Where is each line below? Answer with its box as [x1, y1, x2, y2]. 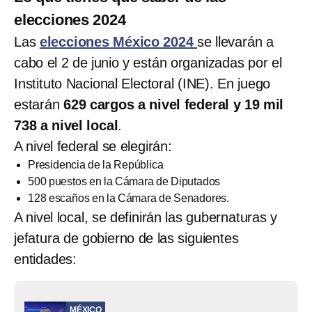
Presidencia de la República [28, 158, 164, 171]
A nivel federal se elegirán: [14, 138, 172, 154]
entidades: [14, 251, 77, 267]
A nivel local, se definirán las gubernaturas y [14, 209, 277, 225]
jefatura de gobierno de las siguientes [14, 230, 239, 246]
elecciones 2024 [14, 10, 126, 29]
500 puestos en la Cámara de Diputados [28, 175, 221, 187]
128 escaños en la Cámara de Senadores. [28, 192, 229, 204]
